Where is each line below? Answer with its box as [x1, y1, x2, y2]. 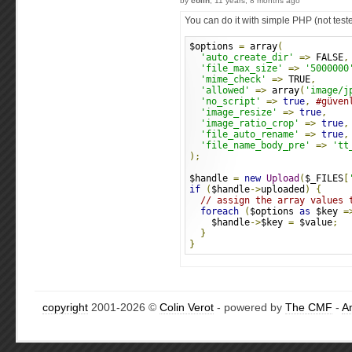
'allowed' [200, 85, 250, 96]
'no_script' [200, 96, 261, 107]
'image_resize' [200, 107, 277, 118]
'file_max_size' [200, 63, 283, 74]
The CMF [285, 301, 332, 313]
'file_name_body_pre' [200, 140, 310, 151]
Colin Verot [159, 301, 214, 313]
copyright [42, 301, 88, 313]
